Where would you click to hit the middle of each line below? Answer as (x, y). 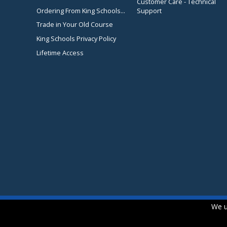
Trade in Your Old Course (75, 25)
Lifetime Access (60, 52)
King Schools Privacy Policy (76, 38)
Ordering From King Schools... (81, 10)
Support (149, 10)
